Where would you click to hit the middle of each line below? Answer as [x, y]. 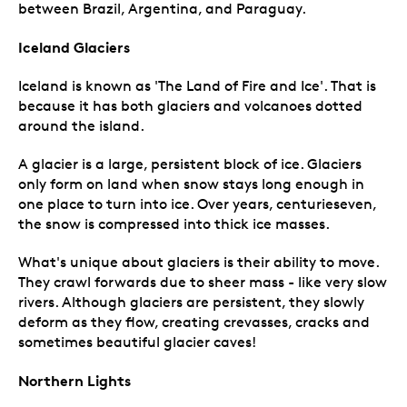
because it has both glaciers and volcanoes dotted [190, 105]
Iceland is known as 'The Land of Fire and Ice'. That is [197, 85]
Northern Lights [74, 380]
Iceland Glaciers [74, 47]
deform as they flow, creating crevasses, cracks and [194, 322]
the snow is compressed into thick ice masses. [174, 223]
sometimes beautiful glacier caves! [137, 342]
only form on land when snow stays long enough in [191, 184]
